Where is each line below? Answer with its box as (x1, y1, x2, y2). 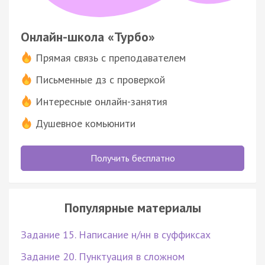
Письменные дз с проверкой (35, 72, 165, 86)
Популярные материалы (64, 199, 201, 216)
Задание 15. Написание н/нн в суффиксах (21, 227, 211, 241)
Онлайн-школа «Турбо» (21, 28, 155, 45)
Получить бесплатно (90, 151, 175, 164)
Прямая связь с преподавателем (35, 50, 186, 64)
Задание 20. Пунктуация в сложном (21, 249, 185, 263)
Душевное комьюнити (35, 116, 135, 130)
